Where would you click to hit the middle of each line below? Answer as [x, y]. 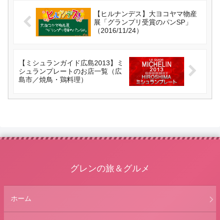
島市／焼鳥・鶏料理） [53, 80]
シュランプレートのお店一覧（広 [70, 71]
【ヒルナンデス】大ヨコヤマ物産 [145, 14]
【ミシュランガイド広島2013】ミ [71, 63]
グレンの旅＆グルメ [110, 169]
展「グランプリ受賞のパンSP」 [143, 22]
